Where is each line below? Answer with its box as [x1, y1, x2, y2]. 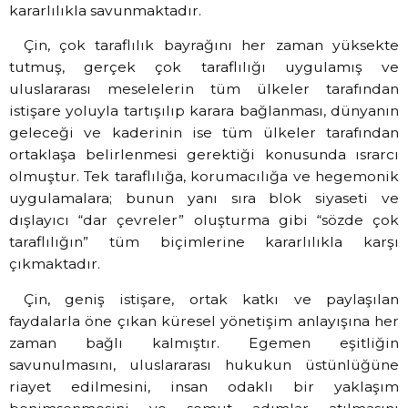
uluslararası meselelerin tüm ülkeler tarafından [9, 80, 399, 98]
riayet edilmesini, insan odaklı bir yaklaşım [9, 377, 399, 395]
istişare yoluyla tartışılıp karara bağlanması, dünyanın [9, 102, 399, 120]
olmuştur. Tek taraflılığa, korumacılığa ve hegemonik [9, 168, 399, 186]
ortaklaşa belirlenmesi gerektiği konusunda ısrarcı [9, 146, 399, 164]
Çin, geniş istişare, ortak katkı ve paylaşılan [23, 290, 399, 308]
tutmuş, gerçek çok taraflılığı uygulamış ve [9, 58, 399, 76]
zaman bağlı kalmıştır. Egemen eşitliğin [9, 333, 399, 352]
